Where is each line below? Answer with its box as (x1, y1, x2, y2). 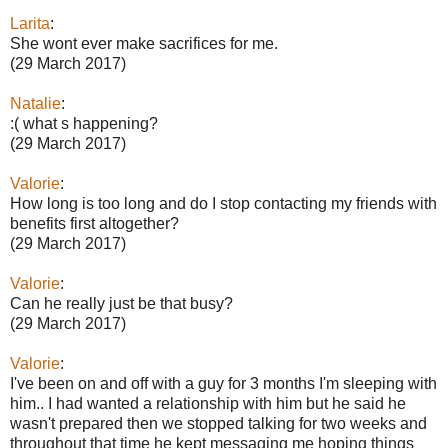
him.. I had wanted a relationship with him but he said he (10, 394, 406, 412)
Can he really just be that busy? (10, 294, 233, 312)
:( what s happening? (10, 114, 158, 132)
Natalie (10, 94, 61, 112)
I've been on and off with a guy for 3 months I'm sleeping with (10, 374, 437, 392)
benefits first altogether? (10, 214, 179, 232)
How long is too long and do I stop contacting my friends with (10, 194, 437, 212)
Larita (10, 14, 50, 32)
